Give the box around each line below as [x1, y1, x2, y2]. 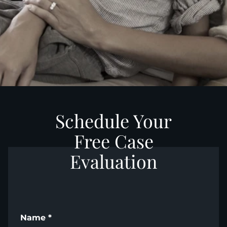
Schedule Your [55, 108, 172, 133]
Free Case [73, 129, 154, 153]
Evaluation [70, 149, 157, 173]
